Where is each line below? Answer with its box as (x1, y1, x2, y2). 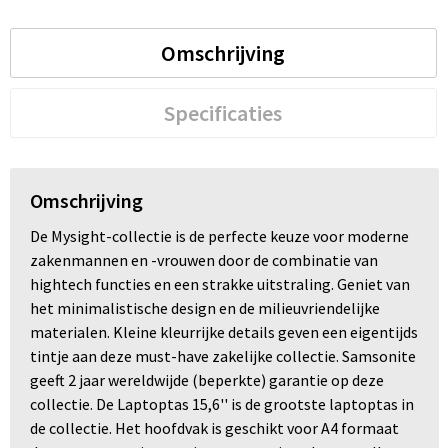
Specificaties (164, 99, 282, 128)
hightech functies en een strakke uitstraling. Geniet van (29, 274, 410, 295)
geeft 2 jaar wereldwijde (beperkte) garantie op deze (29, 370, 384, 391)
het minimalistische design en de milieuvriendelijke (29, 298, 380, 319)
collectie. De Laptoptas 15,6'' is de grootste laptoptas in (29, 394, 414, 415)
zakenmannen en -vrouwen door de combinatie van (29, 250, 378, 271)
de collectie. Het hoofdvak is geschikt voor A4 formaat (29, 418, 399, 439)
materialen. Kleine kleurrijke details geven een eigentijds (29, 322, 418, 343)
